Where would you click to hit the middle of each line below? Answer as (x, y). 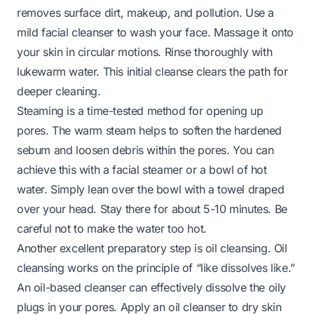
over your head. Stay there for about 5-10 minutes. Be (152, 209)
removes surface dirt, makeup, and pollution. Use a (146, 12)
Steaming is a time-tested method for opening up (140, 110)
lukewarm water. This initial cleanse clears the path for (152, 71)
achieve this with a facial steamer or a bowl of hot (142, 169)
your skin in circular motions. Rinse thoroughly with (145, 52)
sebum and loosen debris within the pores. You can (145, 150)
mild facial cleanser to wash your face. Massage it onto (156, 32)
